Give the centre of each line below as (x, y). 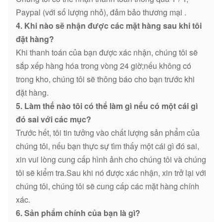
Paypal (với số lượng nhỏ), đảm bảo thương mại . (101, 12)
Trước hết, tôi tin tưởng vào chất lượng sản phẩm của (108, 133)
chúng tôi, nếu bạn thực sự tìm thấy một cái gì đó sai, (108, 146)
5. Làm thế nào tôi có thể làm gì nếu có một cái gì (107, 106)
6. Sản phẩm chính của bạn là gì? (78, 213)
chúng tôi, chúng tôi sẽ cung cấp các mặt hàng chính (108, 186)
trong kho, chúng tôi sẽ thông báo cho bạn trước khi (105, 79)
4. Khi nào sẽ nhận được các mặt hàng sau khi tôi (109, 26)
